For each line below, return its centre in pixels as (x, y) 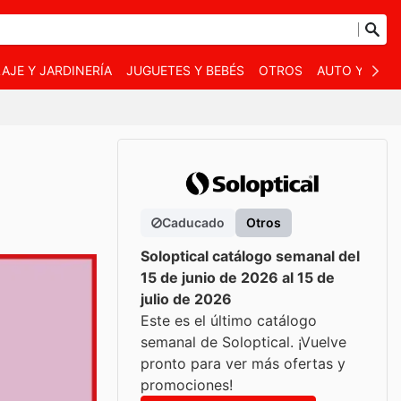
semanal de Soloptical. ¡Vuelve (243, 342)
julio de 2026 (186, 299)
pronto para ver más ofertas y (243, 363)
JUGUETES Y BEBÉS (185, 70)
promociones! (187, 385)
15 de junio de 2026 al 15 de (238, 277)
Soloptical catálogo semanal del (250, 256)
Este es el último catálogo (229, 320)
